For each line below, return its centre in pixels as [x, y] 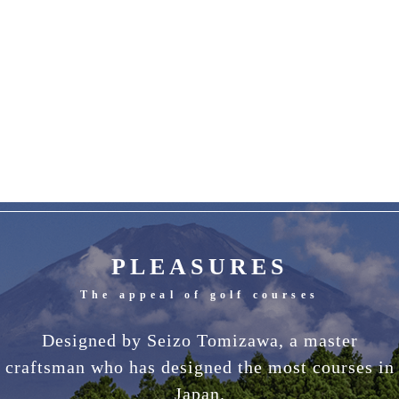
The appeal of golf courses [199, 294]
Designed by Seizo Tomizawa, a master [199, 340]
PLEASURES [199, 266]
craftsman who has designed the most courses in [199, 366]
